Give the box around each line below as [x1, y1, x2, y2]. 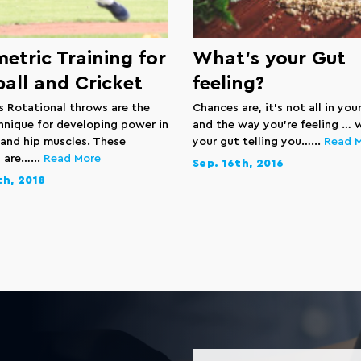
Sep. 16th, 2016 [193, 158, 284, 169]
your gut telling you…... [193, 136, 324, 147]
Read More [44, 153, 101, 164]
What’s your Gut [193, 49, 346, 68]
